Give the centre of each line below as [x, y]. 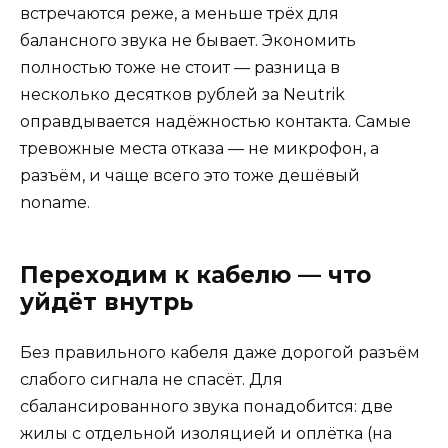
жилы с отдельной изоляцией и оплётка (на [206, 433]
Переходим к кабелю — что [195, 274]
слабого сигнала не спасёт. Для [151, 379]
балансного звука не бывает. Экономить [188, 40]
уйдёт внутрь [106, 301]
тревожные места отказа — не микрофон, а [199, 148]
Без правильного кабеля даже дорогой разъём [220, 352]
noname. [55, 202]
